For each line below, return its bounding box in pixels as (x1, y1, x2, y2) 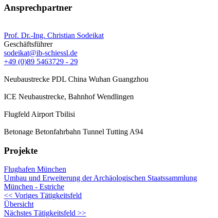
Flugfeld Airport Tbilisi (4, 109, 75, 118)
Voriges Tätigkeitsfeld (15, 191, 82, 200)
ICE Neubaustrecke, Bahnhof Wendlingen (4, 92, 134, 101)
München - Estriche (4, 182, 64, 191)
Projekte (4, 145, 37, 156)
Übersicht (4, 200, 34, 209)
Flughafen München (4, 165, 66, 174)
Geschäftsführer (4, 39, 53, 48)
